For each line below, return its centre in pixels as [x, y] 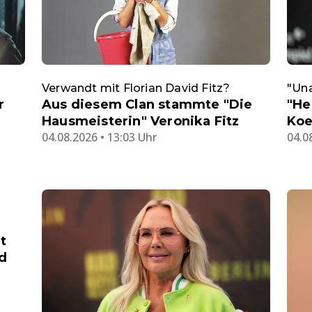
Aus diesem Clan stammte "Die [147, 104]
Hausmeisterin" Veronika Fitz [141, 121]
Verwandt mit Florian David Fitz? [136, 88]
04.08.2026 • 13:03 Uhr [99, 137]
